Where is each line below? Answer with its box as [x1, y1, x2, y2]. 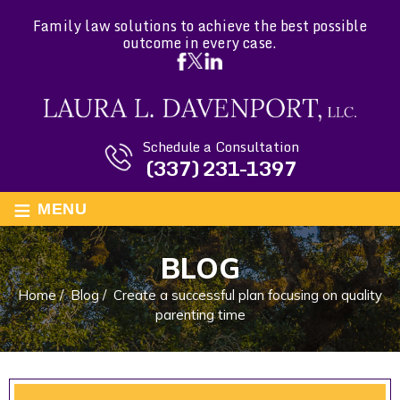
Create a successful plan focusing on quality [113, 286, 382, 304]
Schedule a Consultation [141, 135, 299, 157]
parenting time [154, 305, 246, 323]
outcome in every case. [122, 31, 278, 54]
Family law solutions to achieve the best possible [33, 14, 367, 37]
